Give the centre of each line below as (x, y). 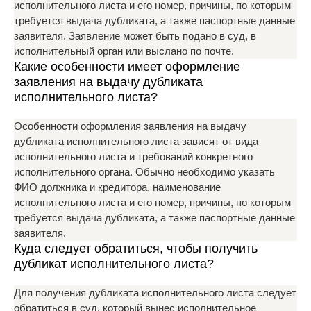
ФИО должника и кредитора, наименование (117, 187)
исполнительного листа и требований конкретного (133, 157)
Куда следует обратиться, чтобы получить (136, 249)
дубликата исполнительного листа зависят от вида (136, 141)
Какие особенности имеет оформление (127, 67)
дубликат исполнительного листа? (114, 264)
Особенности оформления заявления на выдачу (130, 126)
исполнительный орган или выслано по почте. (124, 51)
